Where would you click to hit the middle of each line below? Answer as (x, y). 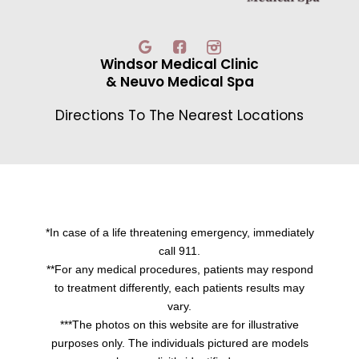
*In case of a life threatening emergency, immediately (179, 232)
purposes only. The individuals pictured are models (179, 343)
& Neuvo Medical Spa (179, 82)
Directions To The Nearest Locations (179, 115)
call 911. (179, 250)
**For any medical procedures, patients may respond (179, 269)
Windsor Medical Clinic (179, 65)
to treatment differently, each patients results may (179, 287)
